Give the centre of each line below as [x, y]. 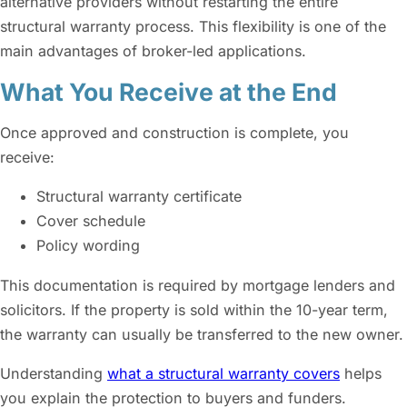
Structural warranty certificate [139, 197]
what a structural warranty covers [223, 373]
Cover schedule [91, 221]
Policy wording [88, 246]
